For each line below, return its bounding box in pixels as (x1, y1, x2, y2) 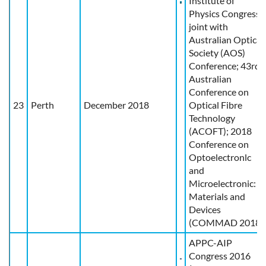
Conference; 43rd (189, 59, 260, 71)
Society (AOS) (189, 46, 245, 58)
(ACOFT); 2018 (189, 125, 252, 137)
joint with (189, 20, 228, 32)
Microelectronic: (189, 177, 256, 189)
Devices (189, 203, 221, 215)
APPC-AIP (189, 236, 232, 248)
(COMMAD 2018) (189, 216, 264, 228)
